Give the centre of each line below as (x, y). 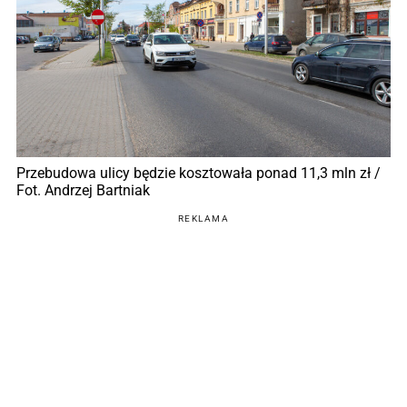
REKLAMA (203, 219)
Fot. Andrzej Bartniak (83, 191)
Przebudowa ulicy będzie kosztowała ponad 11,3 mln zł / (199, 174)
